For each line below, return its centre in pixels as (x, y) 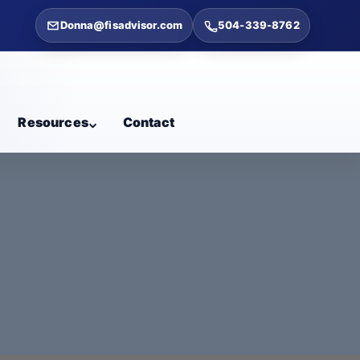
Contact (148, 122)
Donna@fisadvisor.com (121, 25)
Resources (53, 122)
